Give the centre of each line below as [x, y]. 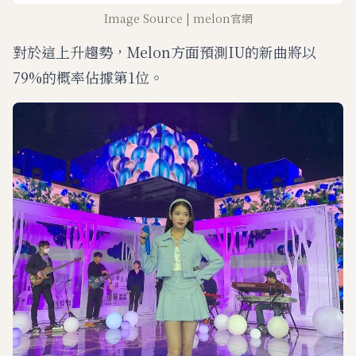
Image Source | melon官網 [178, 18]
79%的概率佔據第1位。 [88, 77]
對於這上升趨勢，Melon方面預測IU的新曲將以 [164, 51]
